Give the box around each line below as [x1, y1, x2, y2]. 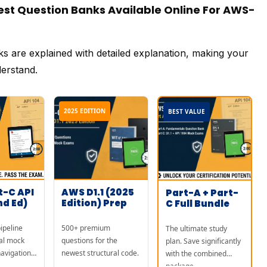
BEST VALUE [168, 107, 205, 116]
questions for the [61, 235, 118, 246]
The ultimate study [166, 223, 227, 234]
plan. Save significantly [166, 236, 241, 246]
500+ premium [61, 223, 111, 233]
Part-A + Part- [166, 187, 238, 199]
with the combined [166, 249, 226, 259]
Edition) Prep [61, 197, 128, 209]
